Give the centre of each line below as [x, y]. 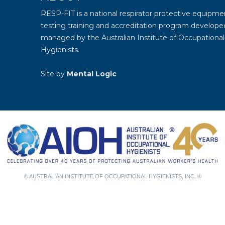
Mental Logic [91, 74]
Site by [53, 74]
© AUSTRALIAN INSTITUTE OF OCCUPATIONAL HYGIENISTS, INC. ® [113, 177]
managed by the [71, 38]
